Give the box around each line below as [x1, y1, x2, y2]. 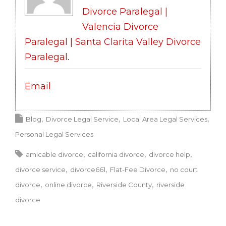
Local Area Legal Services [123, 115, 207, 123]
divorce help [149, 150, 190, 158]
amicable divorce [26, 150, 83, 158]
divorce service [15, 165, 66, 174]
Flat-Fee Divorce [110, 165, 165, 174]
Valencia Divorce [82, 21, 158, 32]
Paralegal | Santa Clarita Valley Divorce [25, 36, 201, 47]
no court [170, 165, 198, 174]
